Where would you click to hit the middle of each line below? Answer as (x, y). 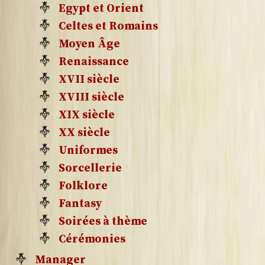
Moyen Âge (89, 44)
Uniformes (88, 150)
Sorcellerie (90, 168)
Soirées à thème (103, 221)
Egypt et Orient (101, 8)
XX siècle (84, 132)
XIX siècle (87, 115)
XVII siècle (89, 79)
